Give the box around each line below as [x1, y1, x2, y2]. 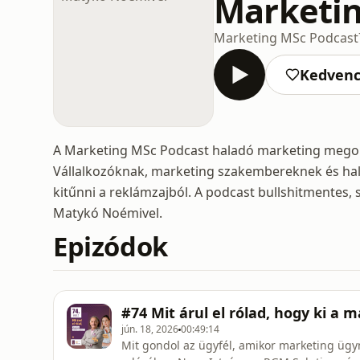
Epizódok [53, 228, 168, 264]
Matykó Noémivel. [53, 204, 162, 222]
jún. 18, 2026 [121, 322, 178, 336]
